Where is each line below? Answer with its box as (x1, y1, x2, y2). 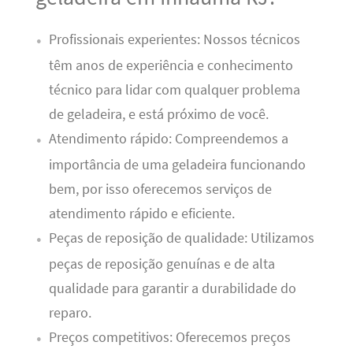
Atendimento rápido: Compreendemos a (48, 130, 288, 148)
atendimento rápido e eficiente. (48, 205, 235, 223)
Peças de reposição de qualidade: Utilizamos (48, 229, 314, 247)
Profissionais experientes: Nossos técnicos (48, 31, 300, 49)
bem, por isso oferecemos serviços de (48, 180, 272, 199)
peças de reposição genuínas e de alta (48, 255, 275, 273)
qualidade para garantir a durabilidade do (48, 280, 296, 298)
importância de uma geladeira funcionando (48, 156, 306, 174)
